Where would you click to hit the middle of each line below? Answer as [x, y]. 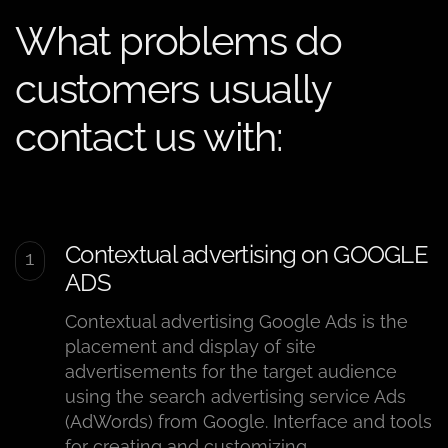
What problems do [178, 41]
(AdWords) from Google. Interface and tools [248, 422]
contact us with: [149, 137]
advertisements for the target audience [231, 372]
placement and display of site [190, 347]
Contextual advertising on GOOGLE [246, 255]
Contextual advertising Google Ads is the [236, 322]
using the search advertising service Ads [235, 397]
